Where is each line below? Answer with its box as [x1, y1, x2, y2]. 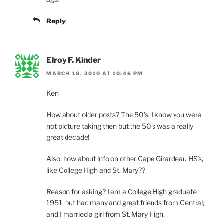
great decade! [46, 133, 89, 142]
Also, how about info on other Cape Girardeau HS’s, [46, 154, 203, 163]
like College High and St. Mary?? [46, 166, 145, 175]
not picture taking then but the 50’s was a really [46, 122, 193, 131]
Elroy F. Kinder [46, 55, 101, 65]
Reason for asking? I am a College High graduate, [46, 187, 198, 196]
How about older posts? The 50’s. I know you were [46, 110, 201, 119]
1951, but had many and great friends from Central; [46, 198, 204, 207]
